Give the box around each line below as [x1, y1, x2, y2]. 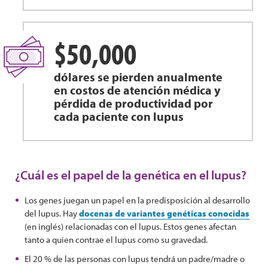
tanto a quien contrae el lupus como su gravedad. [25, 234, 208, 245]
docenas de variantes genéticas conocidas [79, 208, 249, 219]
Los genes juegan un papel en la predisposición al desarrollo [25, 194, 250, 206]
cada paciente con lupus [54, 109, 184, 124]
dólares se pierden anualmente [54, 69, 223, 84]
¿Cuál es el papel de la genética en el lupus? [15, 167, 246, 182]
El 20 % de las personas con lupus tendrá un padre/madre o [25, 253, 245, 264]
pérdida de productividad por [54, 96, 213, 111]
